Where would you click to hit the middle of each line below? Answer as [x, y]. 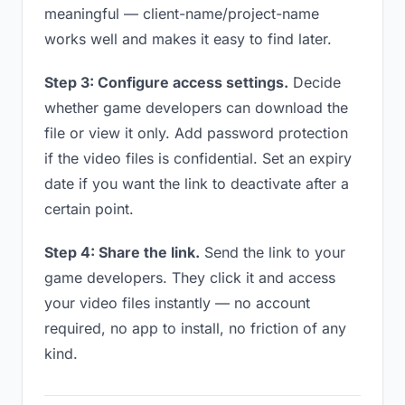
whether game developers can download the [196, 108]
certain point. [89, 209]
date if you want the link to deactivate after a [197, 184]
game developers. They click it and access [190, 278]
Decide [315, 82]
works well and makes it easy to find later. [188, 39]
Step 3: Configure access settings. [166, 82]
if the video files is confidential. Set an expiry [198, 158]
